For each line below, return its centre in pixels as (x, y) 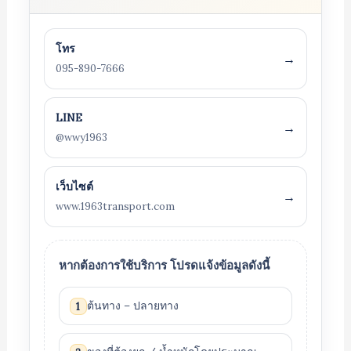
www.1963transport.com (115, 206)
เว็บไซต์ (74, 186)
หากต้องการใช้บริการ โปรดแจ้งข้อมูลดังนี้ (164, 265)
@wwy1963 (81, 138)
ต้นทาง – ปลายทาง (132, 306)
